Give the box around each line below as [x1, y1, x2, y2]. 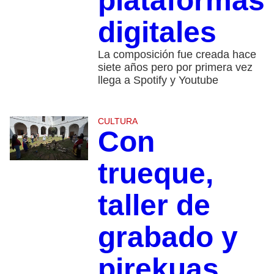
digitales [97, 16, 217, 49]
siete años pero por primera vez [97, 61, 253, 74]
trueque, [97, 157, 213, 190]
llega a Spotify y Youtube [97, 74, 218, 87]
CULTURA [97, 116, 138, 127]
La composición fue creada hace [97, 48, 256, 61]
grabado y [97, 221, 238, 254]
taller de [97, 189, 210, 222]
